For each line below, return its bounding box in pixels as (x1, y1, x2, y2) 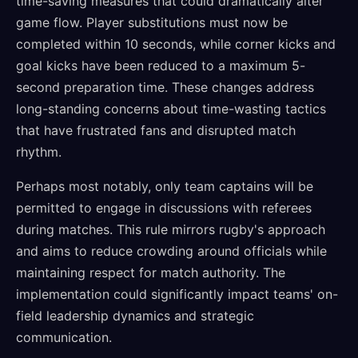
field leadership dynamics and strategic (16, 308, 254, 324)
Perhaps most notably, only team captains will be (16, 178, 313, 194)
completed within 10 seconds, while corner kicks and (16, 36, 336, 52)
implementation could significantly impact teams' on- (16, 286, 338, 302)
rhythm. (16, 144, 62, 160)
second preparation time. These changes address (16, 79, 314, 95)
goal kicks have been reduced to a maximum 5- (16, 58, 305, 74)
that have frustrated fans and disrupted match (16, 122, 296, 138)
